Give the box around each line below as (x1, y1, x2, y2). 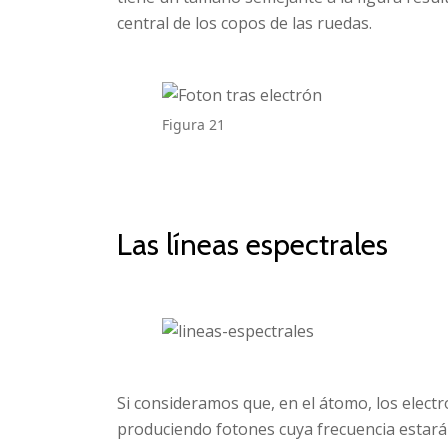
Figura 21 (162, 114, 225, 134)
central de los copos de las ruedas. (117, 11, 372, 34)
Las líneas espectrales (117, 226, 388, 264)
